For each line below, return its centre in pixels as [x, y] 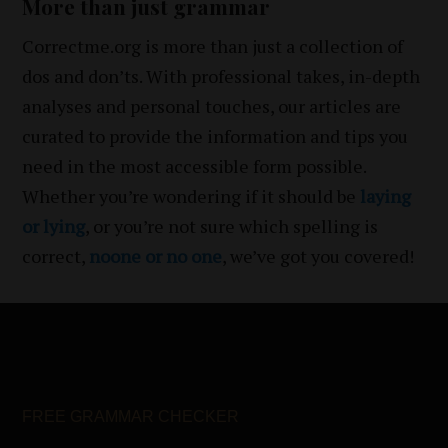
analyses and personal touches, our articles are [212, 105]
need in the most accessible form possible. [194, 165]
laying [386, 195]
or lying [54, 225]
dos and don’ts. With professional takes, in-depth [221, 75]
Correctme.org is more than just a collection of [213, 45]
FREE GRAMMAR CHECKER [131, 416]
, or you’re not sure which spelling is [232, 225]
